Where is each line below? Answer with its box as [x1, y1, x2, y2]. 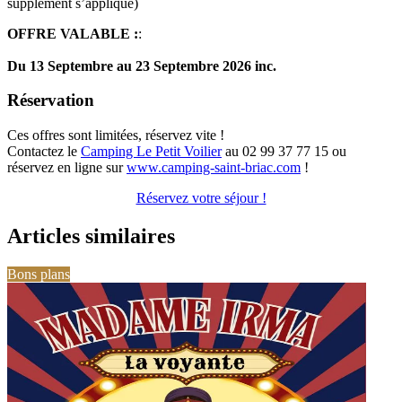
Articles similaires [7, 224, 175, 249]
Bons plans [7, 267, 70, 282]
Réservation [7, 91, 94, 110]
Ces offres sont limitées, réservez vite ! [7, 127, 224, 144]
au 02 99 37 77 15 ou [222, 144, 346, 160]
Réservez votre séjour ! [135, 190, 267, 206]
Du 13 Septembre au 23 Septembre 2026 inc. [7, 57, 276, 74]
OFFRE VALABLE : [7, 25, 138, 41]
